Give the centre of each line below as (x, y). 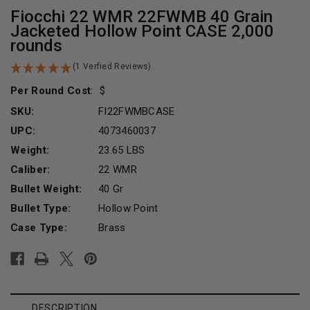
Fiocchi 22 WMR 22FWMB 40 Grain (142, 16)
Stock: (27, 263)
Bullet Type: (41, 208)
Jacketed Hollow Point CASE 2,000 (142, 31)
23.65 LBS (122, 150)
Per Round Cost (51, 90)
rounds (36, 45)
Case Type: (39, 227)
